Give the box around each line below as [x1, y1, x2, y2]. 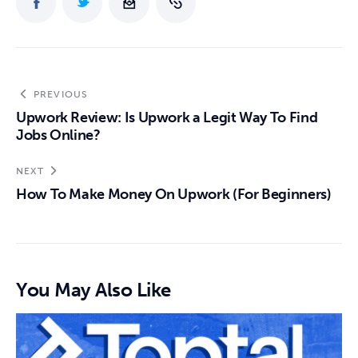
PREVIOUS [33, 89, 89, 101]
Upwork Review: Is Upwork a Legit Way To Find [16, 109, 318, 127]
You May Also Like [16, 278, 171, 302]
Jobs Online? [16, 126, 101, 145]
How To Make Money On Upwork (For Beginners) [16, 185, 332, 204]
